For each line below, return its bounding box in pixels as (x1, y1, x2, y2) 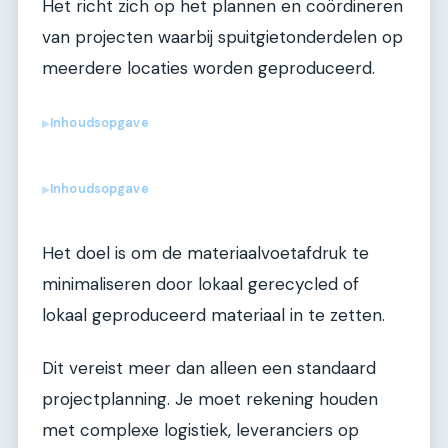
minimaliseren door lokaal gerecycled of (42, 272, 359, 295)
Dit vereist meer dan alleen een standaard (42, 356, 376, 379)
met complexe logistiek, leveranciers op (42, 418, 359, 441)
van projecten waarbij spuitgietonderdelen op (42, 25, 403, 48)
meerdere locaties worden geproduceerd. (42, 56, 375, 79)
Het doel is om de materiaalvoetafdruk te (42, 241, 369, 264)
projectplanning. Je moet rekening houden (42, 387, 378, 410)
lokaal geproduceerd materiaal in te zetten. (42, 303, 385, 326)
